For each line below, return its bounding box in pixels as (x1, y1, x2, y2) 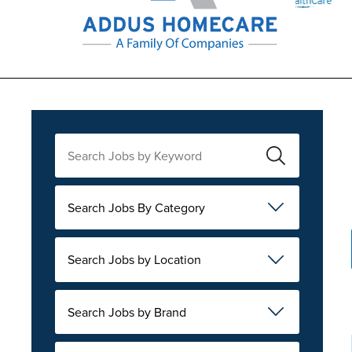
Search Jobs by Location (68, 251, 201, 269)
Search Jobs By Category (68, 198, 205, 216)
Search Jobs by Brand (68, 303, 186, 321)
